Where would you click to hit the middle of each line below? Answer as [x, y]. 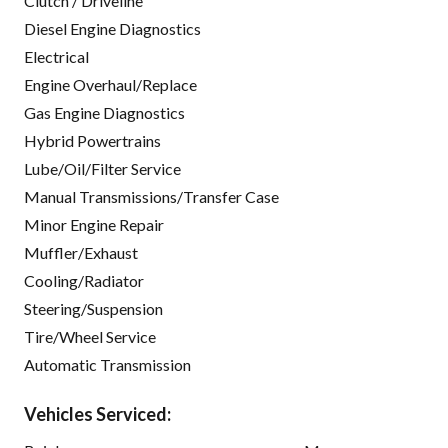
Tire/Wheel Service [90, 337]
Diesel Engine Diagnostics [112, 29]
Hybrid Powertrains [92, 141]
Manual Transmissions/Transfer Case [151, 197]
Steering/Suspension [93, 309]
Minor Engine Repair [94, 225]
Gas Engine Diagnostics [104, 113]
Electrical [56, 57]
